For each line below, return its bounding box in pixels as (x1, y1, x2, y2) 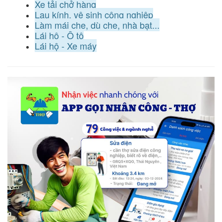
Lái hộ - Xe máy (35, 39, 97, 52)
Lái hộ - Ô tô (35, 28, 84, 42)
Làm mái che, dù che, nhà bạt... (35, 18, 160, 31)
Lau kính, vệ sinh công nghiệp (35, 7, 153, 21)
